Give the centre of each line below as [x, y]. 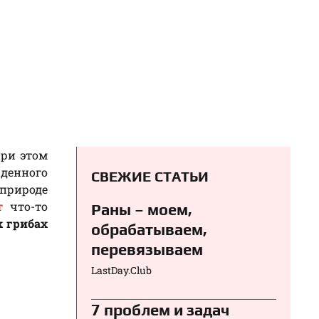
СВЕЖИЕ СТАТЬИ [150, 176]
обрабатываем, [149, 229]
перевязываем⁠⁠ [147, 249]
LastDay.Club [121, 270]
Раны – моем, [142, 209]
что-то [25, 206]
